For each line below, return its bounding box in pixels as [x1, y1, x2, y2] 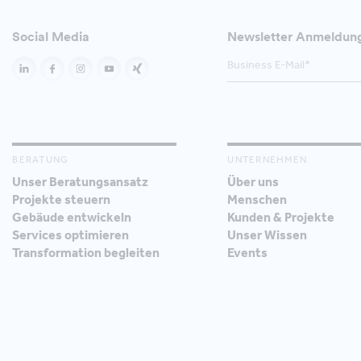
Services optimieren [12, 226, 130, 243]
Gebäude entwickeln [12, 209, 132, 225]
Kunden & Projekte [227, 209, 335, 225]
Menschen [227, 191, 288, 207]
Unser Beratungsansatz [12, 173, 149, 189]
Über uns [227, 173, 280, 189]
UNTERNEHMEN [227, 153, 308, 165]
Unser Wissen [227, 226, 308, 243]
